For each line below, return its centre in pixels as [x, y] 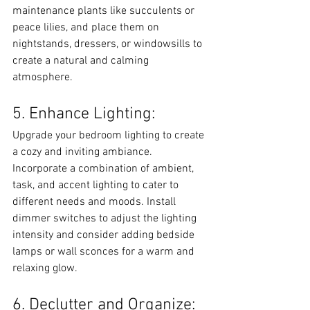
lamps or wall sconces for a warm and [105, 252]
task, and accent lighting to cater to [97, 185]
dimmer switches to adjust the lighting [106, 219]
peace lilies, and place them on [87, 28]
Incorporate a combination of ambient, [104, 169]
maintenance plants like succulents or [105, 11]
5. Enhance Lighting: [84, 114]
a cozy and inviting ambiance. [84, 152]
